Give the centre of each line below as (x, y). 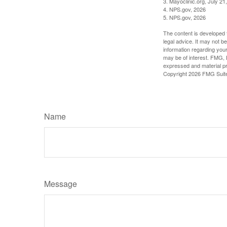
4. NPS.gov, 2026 (184, 9)
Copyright (176, 74)
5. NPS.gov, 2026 (184, 17)
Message (61, 184)
